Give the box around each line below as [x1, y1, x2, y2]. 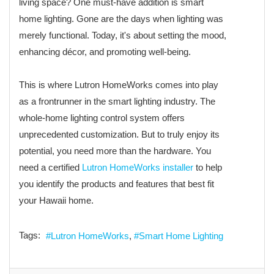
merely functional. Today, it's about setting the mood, [19, 29, 226, 40]
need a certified [19, 161, 82, 172]
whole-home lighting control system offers [19, 112, 185, 123]
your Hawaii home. [19, 194, 94, 206]
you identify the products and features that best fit [19, 178, 214, 189]
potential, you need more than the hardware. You [19, 145, 211, 156]
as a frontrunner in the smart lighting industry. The [19, 95, 215, 106]
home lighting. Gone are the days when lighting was [19, 13, 223, 24]
